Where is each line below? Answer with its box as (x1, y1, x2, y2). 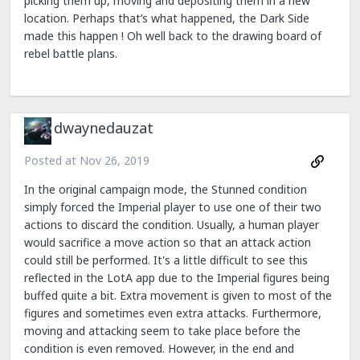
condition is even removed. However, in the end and (24, 341, 294, 356)
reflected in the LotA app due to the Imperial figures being (24, 270, 329, 285)
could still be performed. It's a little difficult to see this (24, 252, 308, 268)
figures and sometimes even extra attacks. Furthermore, (24, 305, 321, 321)
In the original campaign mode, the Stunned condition (24, 182, 307, 197)
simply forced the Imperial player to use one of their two (24, 199, 321, 215)
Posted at (24, 152, 80, 168)
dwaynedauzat (54, 118, 153, 138)
